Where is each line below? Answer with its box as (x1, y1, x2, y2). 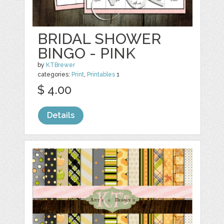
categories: (37, 70, 72, 78)
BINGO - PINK (37, 44, 136, 62)
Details (47, 110, 75, 120)
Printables (87, 70, 115, 78)
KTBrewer (46, 61, 75, 68)
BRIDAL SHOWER (37, 29, 161, 47)
